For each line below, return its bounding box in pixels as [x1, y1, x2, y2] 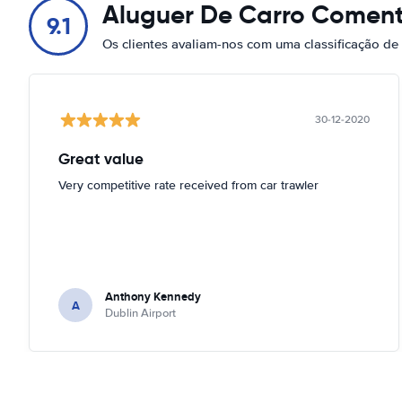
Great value [58, 149, 144, 169]
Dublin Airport [105, 306, 176, 320]
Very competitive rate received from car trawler [58, 178, 319, 193]
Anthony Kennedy [105, 288, 201, 305]
